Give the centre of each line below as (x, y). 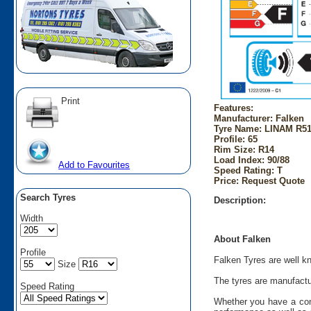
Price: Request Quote (259, 180)
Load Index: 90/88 (251, 160)
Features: (233, 108)
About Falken (242, 239)
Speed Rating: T (248, 170)
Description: (239, 200)
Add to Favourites (94, 165)
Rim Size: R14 (244, 149)
